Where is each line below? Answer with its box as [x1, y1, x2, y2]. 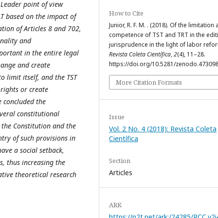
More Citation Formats [116, 77, 182, 87]
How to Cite [109, 8, 144, 18]
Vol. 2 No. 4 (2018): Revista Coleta [109, 124, 217, 133]
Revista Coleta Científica [109, 50, 171, 58]
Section [109, 156, 130, 165]
